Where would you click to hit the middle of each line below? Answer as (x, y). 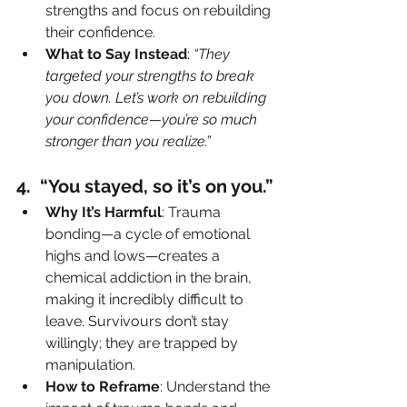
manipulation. (90, 364)
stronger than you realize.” (128, 141)
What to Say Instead (116, 54)
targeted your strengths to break (152, 75)
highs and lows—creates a (134, 255)
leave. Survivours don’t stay (139, 321)
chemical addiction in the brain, (150, 277)
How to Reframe (103, 386)
